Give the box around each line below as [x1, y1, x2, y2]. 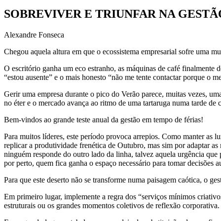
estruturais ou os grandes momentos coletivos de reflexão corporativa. [4, 201, 220, 210]
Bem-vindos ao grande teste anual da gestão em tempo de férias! [4, 115, 203, 124]
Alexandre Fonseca [4, 30, 64, 39]
